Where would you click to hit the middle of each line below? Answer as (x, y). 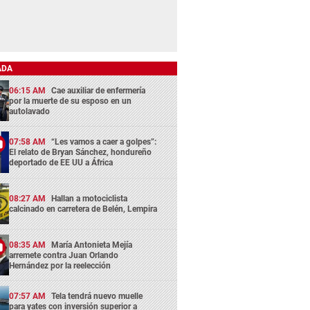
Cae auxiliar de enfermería (99, 91)
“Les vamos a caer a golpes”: (104, 142)
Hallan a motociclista (90, 199)
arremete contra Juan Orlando (64, 256)
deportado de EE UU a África (61, 163)
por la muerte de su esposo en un (71, 101)
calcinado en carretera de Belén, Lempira (83, 209)
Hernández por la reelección (60, 266)
